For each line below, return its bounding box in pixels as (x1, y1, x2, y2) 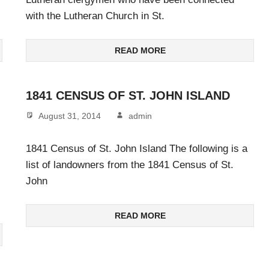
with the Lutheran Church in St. (26, 10, 165, 22)
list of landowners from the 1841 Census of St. (26, 159, 234, 171)
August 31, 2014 (38, 111, 101, 121)
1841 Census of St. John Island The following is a (26, 142, 247, 154)
